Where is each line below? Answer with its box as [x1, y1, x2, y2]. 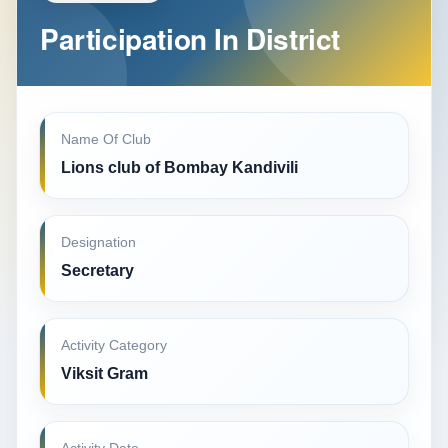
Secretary [61, 262, 134, 279]
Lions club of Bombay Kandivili [61, 159, 298, 176]
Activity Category [61, 338, 167, 353]
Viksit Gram [61, 365, 148, 382]
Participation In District [40, 18, 340, 59]
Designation [61, 235, 136, 250]
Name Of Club [61, 132, 151, 147]
